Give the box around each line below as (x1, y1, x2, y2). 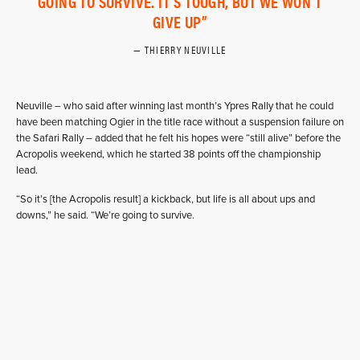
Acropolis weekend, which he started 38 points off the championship (16, 148, 321, 161)
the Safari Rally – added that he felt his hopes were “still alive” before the (16, 132, 341, 145)
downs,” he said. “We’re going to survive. (16, 209, 194, 222)
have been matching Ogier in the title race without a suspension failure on (16, 116, 344, 129)
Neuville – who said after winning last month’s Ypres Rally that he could (16, 100, 333, 112)
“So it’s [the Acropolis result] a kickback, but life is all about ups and (16, 193, 315, 206)
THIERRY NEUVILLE (144, 42, 227, 57)
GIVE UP (152, 10, 202, 33)
